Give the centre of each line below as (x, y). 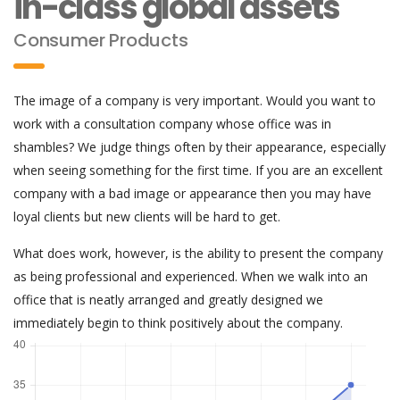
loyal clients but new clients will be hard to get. (147, 216)
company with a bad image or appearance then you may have (192, 193)
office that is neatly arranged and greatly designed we (168, 299)
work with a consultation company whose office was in (172, 123)
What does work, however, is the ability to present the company (198, 253)
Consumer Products (101, 40)
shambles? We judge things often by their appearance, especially (200, 146)
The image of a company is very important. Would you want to (195, 100)
